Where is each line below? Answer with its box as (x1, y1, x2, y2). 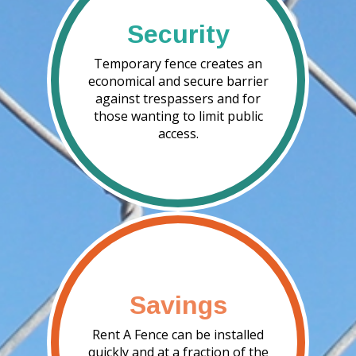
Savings (129, 290, 227, 319)
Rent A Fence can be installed (92, 325, 264, 343)
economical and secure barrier (87, 72, 269, 90)
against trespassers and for (95, 89, 261, 107)
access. (157, 124, 199, 142)
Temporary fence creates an (94, 54, 262, 72)
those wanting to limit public (93, 106, 263, 125)
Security (126, 19, 230, 48)
